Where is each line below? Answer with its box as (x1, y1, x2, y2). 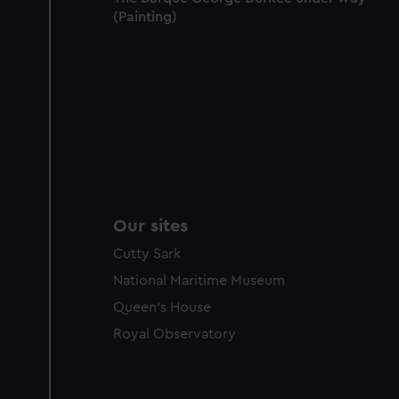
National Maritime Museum (113, 273, 285, 289)
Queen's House (113, 300, 211, 315)
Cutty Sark (113, 247, 181, 262)
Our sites (113, 217, 188, 236)
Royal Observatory (113, 327, 236, 342)
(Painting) (113, 9, 177, 24)
